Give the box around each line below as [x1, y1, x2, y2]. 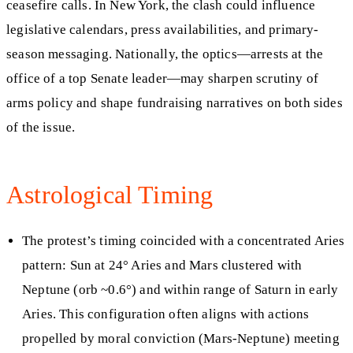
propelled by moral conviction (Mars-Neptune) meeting [22, 331, 340, 347]
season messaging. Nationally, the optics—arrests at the [6, 46, 324, 61]
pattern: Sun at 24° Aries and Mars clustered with [22, 258, 303, 273]
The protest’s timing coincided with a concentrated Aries [22, 233, 345, 249]
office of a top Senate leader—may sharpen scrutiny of [6, 70, 318, 86]
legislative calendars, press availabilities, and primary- [6, 21, 319, 37]
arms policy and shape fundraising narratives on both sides [6, 95, 343, 110]
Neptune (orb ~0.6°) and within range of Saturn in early [22, 282, 339, 298]
